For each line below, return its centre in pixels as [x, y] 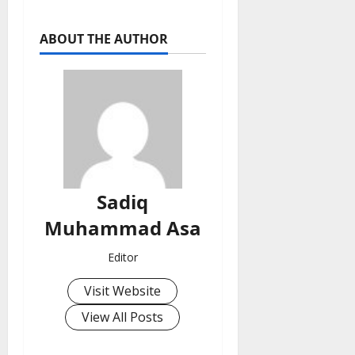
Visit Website [123, 291]
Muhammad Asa [122, 228]
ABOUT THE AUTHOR [104, 39]
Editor [122, 258]
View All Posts [123, 317]
